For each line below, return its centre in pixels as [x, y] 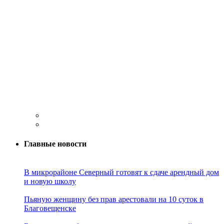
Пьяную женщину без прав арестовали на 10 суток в [114, 199]
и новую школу [50, 181]
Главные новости [55, 144]
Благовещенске [50, 208]
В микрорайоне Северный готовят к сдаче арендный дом [121, 172]
